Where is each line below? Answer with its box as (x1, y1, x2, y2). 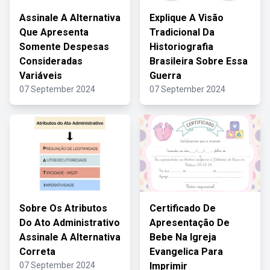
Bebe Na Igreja (149, 231, 216, 243)
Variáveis (19, 70, 62, 81)
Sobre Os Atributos (19, 202, 107, 214)
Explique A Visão (149, 12, 224, 24)
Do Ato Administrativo (19, 217, 120, 228)
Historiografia (149, 41, 213, 52)
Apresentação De (149, 217, 230, 228)
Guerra (149, 70, 181, 81)
